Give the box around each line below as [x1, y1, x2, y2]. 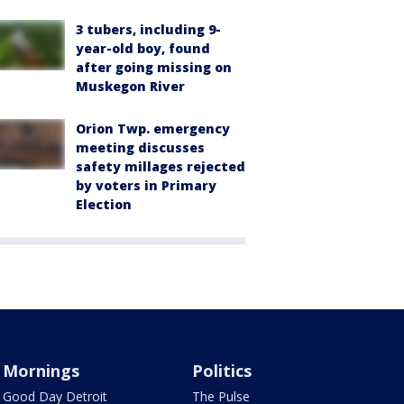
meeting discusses [76, 138, 205, 156]
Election [76, 195, 132, 213]
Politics [192, 359, 252, 381]
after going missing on [76, 58, 232, 76]
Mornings [2, 359, 79, 381]
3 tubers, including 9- [76, 20, 221, 38]
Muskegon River [76, 77, 185, 95]
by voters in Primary [76, 176, 216, 194]
